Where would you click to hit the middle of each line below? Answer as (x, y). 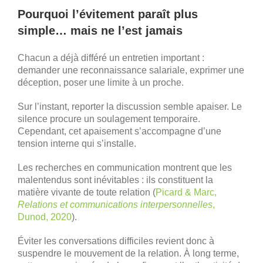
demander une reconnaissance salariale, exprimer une (131, 70)
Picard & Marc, (186, 192)
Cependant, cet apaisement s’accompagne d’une (119, 131)
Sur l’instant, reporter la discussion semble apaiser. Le (130, 106)
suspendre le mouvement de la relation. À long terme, (128, 253)
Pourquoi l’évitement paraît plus (108, 14)
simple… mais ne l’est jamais (100, 30)
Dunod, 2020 (45, 217)
